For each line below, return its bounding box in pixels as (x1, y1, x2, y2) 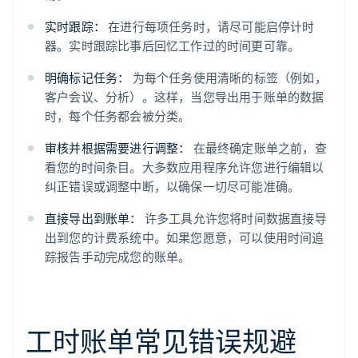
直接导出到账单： (45, 210, 142, 227)
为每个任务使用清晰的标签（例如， (129, 70, 327, 86)
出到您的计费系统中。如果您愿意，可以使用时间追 (45, 229, 324, 246)
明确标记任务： (45, 70, 130, 86)
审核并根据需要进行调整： (45, 140, 191, 157)
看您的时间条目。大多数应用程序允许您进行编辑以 (45, 159, 324, 176)
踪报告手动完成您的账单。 (45, 249, 191, 265)
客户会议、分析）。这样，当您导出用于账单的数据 (45, 89, 324, 105)
